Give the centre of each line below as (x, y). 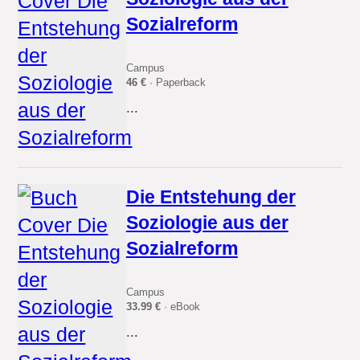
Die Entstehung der (211, 196)
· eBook (180, 307)
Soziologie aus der (207, 222)
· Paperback (176, 83)
